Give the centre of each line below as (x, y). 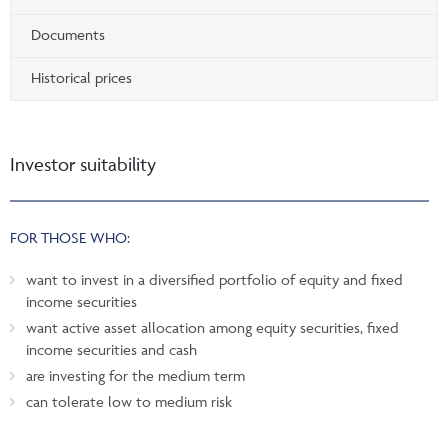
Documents (68, 34)
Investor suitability (83, 163)
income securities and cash (111, 349)
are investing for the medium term (135, 375)
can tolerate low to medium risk (129, 401)
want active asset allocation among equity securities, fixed (212, 327)
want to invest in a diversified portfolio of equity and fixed (214, 279)
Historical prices (81, 77)
